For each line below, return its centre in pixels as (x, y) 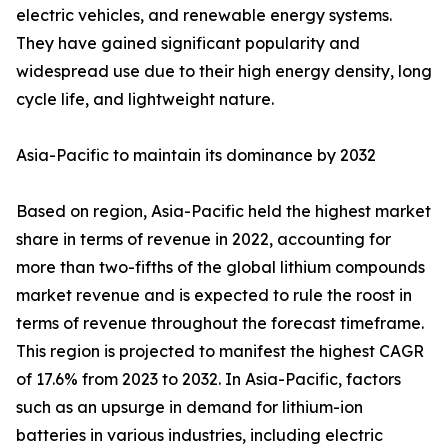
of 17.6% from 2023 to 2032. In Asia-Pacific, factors (208, 379)
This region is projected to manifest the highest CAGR (220, 351)
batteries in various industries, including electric (199, 435)
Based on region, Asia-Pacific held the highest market (223, 211)
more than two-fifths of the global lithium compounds (220, 267)
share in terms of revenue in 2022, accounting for (203, 239)
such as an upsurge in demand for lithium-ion (189, 407)
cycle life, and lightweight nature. (145, 99)
